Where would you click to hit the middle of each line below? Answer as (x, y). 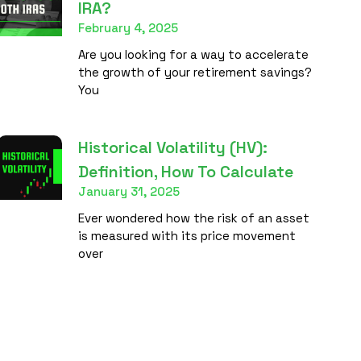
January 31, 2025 (129, 191)
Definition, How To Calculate (185, 171)
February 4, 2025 (128, 27)
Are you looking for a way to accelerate (193, 54)
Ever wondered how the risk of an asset (193, 218)
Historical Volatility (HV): (172, 147)
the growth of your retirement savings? (195, 72)
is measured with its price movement (187, 235)
